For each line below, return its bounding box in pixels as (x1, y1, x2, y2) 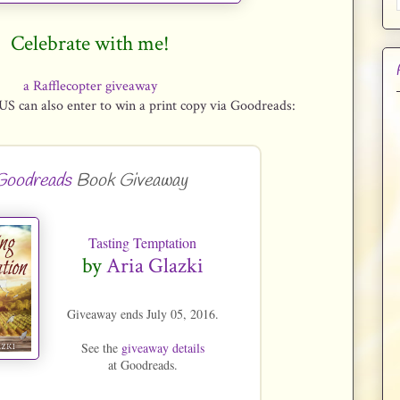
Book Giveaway (71, 169, 187, 193)
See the (80, 339, 121, 356)
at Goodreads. (107, 356, 178, 373)
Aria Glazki (105, 252, 204, 279)
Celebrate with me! (10, 29, 170, 57)
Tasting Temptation (88, 233, 196, 252)
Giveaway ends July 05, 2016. (66, 305, 219, 322)
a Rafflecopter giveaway (22, 77, 157, 96)
